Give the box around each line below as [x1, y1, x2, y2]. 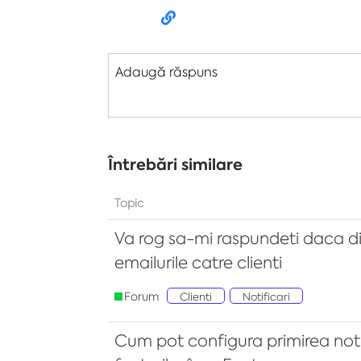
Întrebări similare [108, 154, 243, 176]
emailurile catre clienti [114, 252, 282, 273]
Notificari [242, 290, 290, 305]
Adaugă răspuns [115, 64, 218, 81]
